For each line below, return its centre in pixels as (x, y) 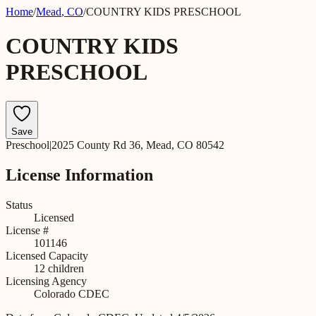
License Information (79, 175)
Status (19, 205)
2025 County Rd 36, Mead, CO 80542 (138, 145)
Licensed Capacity (47, 255)
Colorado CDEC (72, 293)
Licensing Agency (46, 281)
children (65, 268)
